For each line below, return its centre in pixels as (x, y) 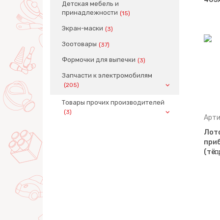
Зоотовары (79, 44)
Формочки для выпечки (99, 60)
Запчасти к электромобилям (107, 75)
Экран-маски (82, 28)
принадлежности (90, 13)
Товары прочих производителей (113, 102)
